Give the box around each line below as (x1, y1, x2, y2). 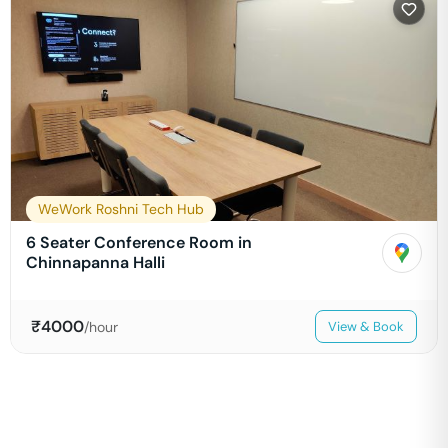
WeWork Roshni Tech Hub (38, 200, 204, 218)
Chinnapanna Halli (26, 252, 165, 273)
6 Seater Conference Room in (26, 232, 252, 253)
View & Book (328, 318, 404, 335)
